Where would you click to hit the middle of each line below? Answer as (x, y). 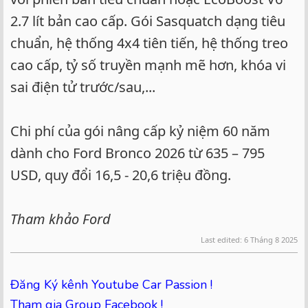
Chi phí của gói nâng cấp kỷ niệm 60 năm (140, 131)
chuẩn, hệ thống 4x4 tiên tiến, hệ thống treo (149, 43)
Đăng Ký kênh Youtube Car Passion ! (111, 285)
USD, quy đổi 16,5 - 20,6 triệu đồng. (121, 175)
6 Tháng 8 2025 (271, 240)
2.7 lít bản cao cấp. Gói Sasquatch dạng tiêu (148, 21)
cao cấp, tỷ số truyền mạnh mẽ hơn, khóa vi (148, 65)
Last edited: (222, 240)
